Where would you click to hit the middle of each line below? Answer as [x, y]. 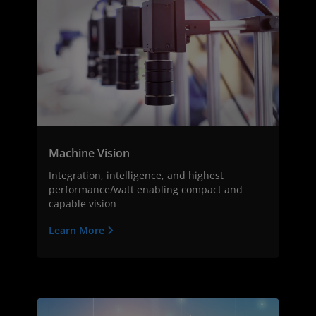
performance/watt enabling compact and [146, 189]
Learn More [78, 230]
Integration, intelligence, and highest [136, 175]
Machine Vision [89, 153]
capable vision [83, 203]
